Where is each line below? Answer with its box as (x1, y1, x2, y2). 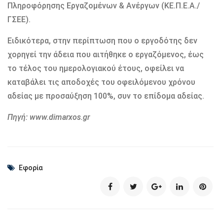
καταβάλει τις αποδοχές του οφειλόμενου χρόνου (7, 77, 195, 87)
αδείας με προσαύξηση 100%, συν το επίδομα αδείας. (7, 91, 204, 101)
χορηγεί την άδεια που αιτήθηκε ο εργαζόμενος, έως (7, 49, 204, 59)
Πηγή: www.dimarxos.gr (7, 112, 90, 122)
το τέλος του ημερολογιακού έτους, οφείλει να (7, 63, 184, 73)
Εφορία (19, 163, 43, 172)
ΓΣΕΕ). (7, 14, 31, 24)
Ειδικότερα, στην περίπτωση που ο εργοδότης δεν (7, 36, 197, 45)
